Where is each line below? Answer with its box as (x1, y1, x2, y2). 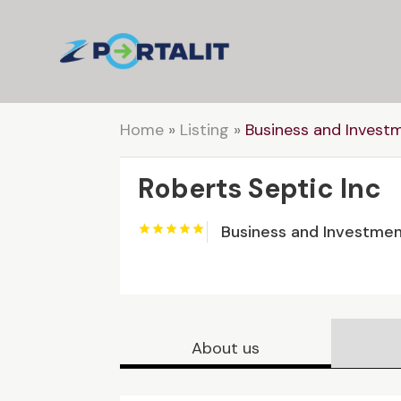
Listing (180, 119, 230, 141)
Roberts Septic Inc (138, 171, 382, 206)
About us (192, 337, 260, 359)
